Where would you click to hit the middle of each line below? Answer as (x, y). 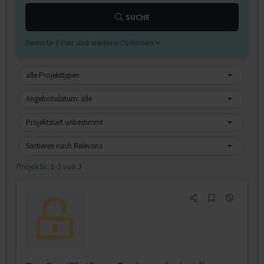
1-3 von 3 (66, 166)
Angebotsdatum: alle (59, 99)
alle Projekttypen (53, 75)
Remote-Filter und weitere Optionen (90, 42)
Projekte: (34, 166)
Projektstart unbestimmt (65, 122)
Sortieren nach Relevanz (64, 146)
